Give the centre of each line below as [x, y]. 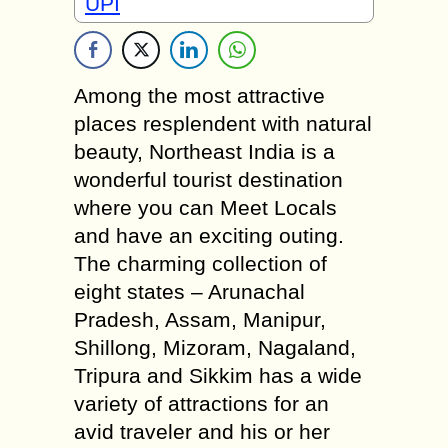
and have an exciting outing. [209, 235]
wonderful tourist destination [208, 179]
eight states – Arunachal [189, 291]
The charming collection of [200, 263]
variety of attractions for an [201, 403]
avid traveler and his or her [202, 431]
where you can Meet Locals [205, 207]
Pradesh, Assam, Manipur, [200, 319]
